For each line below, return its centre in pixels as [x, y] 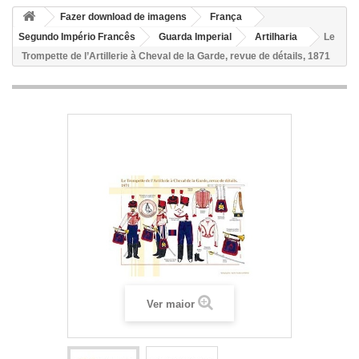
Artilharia [276, 37]
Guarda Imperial [195, 37]
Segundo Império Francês [77, 37]
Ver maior [170, 304]
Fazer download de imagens [123, 17]
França [226, 17]
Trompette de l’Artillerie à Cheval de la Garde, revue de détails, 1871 [176, 56]
